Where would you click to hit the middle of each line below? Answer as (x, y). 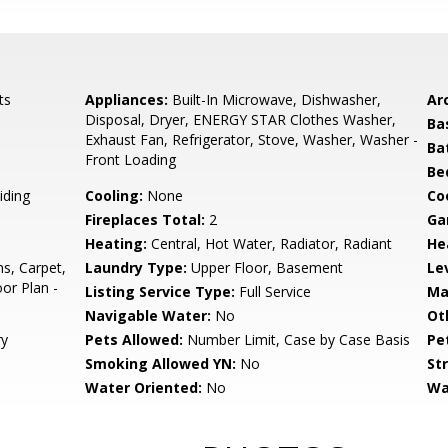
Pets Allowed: (134, 339)
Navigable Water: (148, 315)
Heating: (116, 243)
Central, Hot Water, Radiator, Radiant (270, 243)
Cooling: (114, 195)
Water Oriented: (144, 387)
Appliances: (127, 99)
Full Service (273, 291)
